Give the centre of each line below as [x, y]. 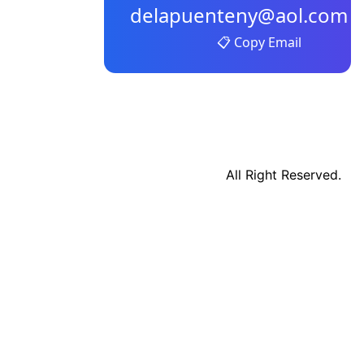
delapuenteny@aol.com [239, 15]
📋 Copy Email [259, 42]
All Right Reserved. [284, 175]
